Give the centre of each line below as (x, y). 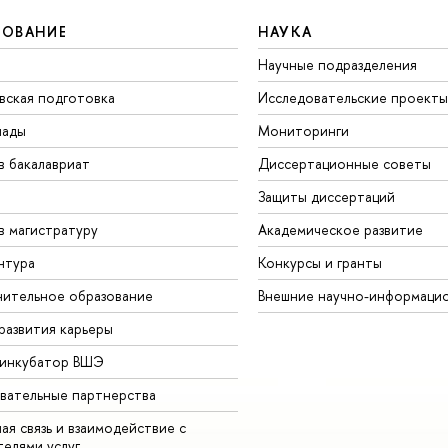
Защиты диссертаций (326, 196)
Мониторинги (303, 130)
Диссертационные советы (344, 163)
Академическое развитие (340, 229)
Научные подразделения (337, 64)
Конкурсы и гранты (319, 262)
